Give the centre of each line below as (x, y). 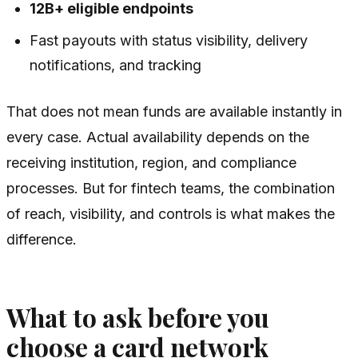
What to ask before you (138, 318)
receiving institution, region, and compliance (151, 163)
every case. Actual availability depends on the (158, 137)
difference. (42, 240)
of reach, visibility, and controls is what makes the (171, 214)
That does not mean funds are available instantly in (174, 112)
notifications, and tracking (116, 66)
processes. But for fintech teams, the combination (171, 189)
